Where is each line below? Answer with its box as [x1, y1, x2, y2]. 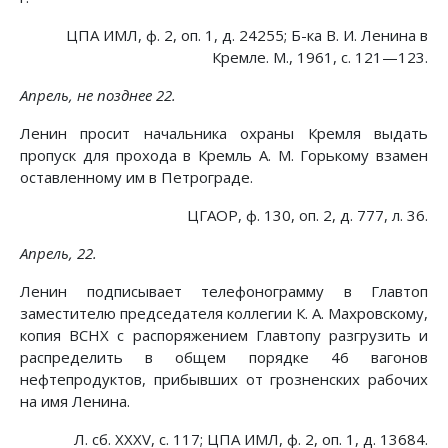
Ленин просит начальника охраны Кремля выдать [20, 123, 428, 144]
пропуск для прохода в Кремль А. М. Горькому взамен [20, 145, 428, 166]
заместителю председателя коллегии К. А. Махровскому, [20, 303, 428, 324]
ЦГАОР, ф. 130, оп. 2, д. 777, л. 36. [187, 205, 428, 226]
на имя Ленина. [20, 391, 130, 412]
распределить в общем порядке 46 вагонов [20, 347, 428, 368]
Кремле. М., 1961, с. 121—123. [212, 47, 428, 68]
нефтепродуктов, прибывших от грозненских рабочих [20, 369, 428, 390]
